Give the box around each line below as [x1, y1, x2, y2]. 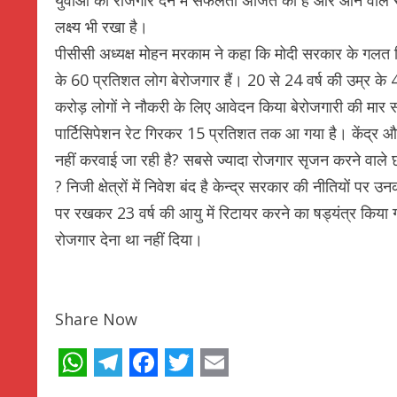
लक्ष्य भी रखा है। [55, 15, 148, 37]
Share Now [55, 307, 137, 330]
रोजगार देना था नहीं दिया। [55, 228, 203, 250]
